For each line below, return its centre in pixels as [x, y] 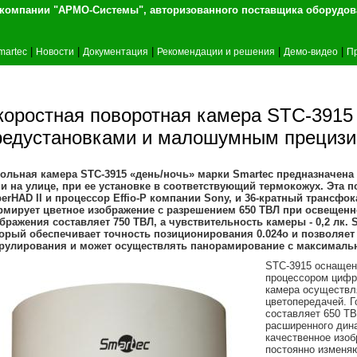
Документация [116, 52]
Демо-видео [311, 52]
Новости [55, 52]
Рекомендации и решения [216, 52]
